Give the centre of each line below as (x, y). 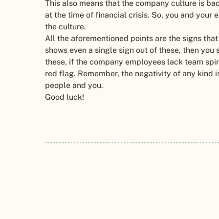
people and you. (74, 86)
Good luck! (65, 97)
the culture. (66, 27)
